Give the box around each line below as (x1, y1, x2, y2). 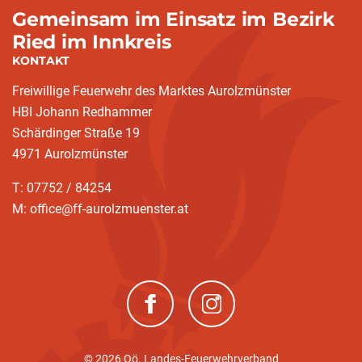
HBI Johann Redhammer (12, 104, 152, 120)
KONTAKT (12, 53, 69, 69)
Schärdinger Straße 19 (12, 125, 140, 141)
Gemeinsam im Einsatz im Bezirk (12, 7, 335, 32)
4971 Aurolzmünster (12, 146, 128, 162)
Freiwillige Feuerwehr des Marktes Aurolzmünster (12, 83, 291, 99)
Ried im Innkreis (12, 30, 171, 54)
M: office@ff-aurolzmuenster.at (12, 201, 188, 217)
